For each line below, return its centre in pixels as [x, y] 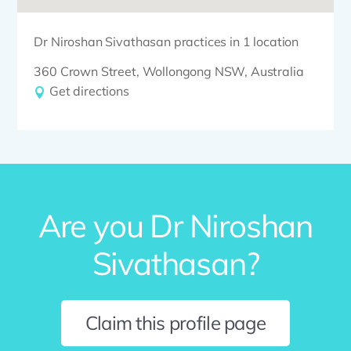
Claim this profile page [175, 323]
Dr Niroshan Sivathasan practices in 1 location [166, 41]
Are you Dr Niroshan [175, 225]
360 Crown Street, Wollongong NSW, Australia [169, 71]
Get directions [88, 90]
